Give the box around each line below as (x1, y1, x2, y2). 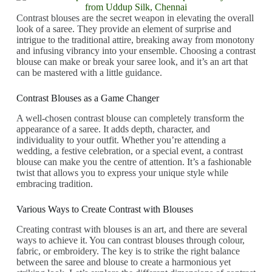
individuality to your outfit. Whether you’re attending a (16, 135, 226, 146)
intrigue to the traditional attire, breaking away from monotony (16, 35, 254, 46)
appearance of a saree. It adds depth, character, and (16, 124, 210, 135)
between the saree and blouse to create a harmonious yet (16, 257, 231, 268)
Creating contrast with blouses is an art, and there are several (16, 224, 247, 235)
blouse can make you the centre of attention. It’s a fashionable (16, 157, 251, 168)
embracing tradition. (16, 178, 93, 189)
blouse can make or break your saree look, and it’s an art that (16, 56, 248, 67)
